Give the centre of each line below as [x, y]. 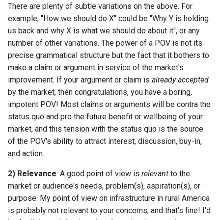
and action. [26, 153]
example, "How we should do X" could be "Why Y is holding [108, 18]
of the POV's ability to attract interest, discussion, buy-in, [105, 141]
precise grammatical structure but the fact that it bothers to [109, 55]
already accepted [180, 80]
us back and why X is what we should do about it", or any [104, 30]
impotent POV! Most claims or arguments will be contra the [109, 104]
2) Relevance [32, 173]
